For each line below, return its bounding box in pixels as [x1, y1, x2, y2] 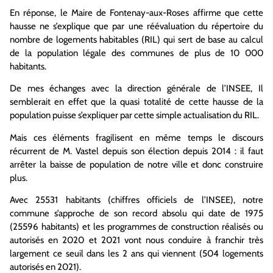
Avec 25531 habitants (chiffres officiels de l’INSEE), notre [10, 194, 263, 206]
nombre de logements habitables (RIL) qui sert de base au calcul [10, 34, 263, 45]
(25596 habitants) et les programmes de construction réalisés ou [10, 221, 263, 233]
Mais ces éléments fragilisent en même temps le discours [10, 132, 263, 143]
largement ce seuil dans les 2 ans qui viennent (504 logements [10, 248, 263, 260]
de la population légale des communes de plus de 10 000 [10, 47, 263, 58]
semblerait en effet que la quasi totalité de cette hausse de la [10, 96, 263, 108]
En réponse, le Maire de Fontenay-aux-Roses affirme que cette [10, 7, 263, 18]
